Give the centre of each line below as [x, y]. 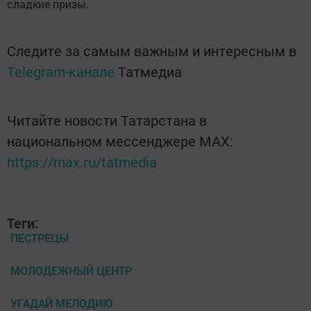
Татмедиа [150, 72]
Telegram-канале [61, 72]
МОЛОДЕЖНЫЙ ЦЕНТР [71, 271]
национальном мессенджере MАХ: [120, 141]
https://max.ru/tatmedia [82, 162]
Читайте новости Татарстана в [107, 120]
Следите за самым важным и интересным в [152, 51]
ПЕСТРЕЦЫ [40, 238]
